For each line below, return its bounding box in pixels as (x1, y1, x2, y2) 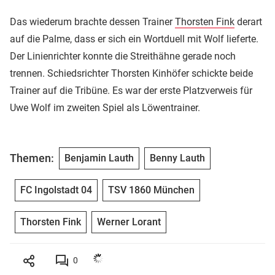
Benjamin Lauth (64, 152, 134, 164)
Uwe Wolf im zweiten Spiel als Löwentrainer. (10, 101, 200, 114)
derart (234, 15, 262, 28)
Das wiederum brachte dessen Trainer (10, 15, 175, 28)
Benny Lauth (150, 152, 205, 164)
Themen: (10, 152, 54, 165)
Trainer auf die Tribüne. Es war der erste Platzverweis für (10, 84, 252, 96)
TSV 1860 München (108, 184, 195, 196)
